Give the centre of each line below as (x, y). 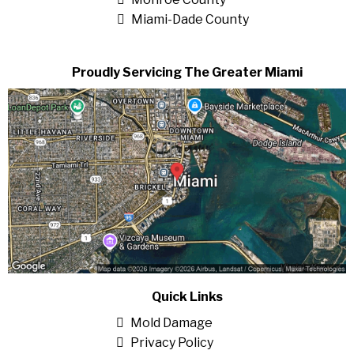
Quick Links (187, 296)
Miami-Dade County (190, 20)
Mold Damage (171, 322)
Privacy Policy (172, 342)
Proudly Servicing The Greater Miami (187, 73)
